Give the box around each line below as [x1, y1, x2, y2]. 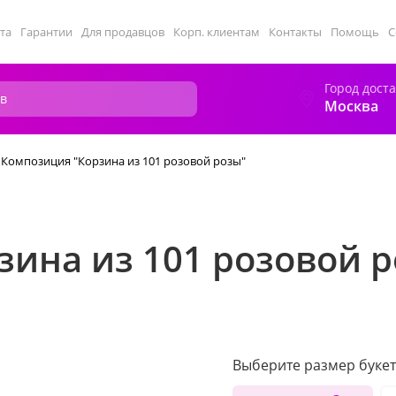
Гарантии [20, 24, 72, 40]
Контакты [269, 24, 322, 40]
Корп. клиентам [173, 24, 260, 40]
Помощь [331, 24, 379, 40]
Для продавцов [81, 24, 164, 40]
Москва [324, 96, 378, 116]
